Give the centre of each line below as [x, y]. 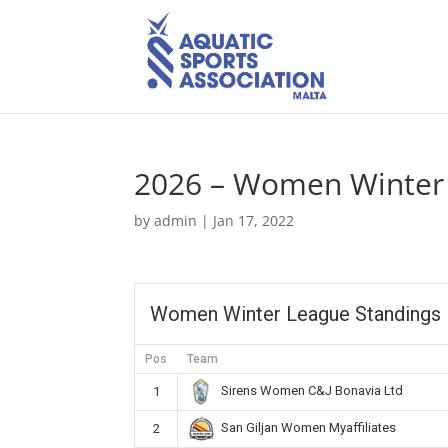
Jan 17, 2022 [254, 220]
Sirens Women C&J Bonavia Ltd [311, 391]
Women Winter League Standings [296, 314]
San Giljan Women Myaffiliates [308, 428]
